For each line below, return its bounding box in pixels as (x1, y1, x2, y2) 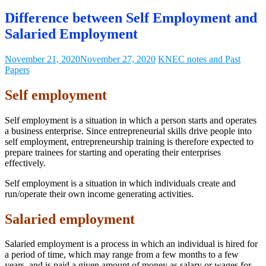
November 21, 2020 (5, 53, 80, 64)
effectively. (5, 157, 46, 168)
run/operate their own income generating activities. (5, 188, 194, 199)
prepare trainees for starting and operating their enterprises (5, 147, 221, 157)
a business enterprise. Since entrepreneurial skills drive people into (5, 125, 252, 136)
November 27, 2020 (80, 53, 156, 64)
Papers (5, 64, 30, 75)
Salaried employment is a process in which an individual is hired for (5, 239, 258, 249)
